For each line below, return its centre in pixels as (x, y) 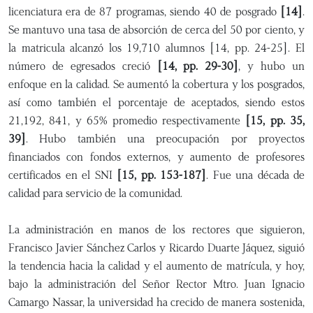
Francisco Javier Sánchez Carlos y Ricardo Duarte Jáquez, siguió (156, 248)
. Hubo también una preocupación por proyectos (165, 139)
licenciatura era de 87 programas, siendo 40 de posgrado (144, 12)
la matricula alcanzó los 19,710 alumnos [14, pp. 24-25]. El (156, 48)
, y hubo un (272, 66)
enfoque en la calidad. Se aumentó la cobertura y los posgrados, (156, 84)
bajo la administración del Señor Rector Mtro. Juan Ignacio (156, 284)
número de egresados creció (83, 66)
